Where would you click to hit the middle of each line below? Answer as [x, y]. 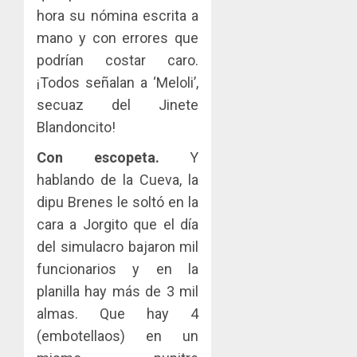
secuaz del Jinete [118, 104]
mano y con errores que [118, 37]
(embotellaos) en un [118, 335]
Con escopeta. [114, 157]
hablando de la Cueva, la [118, 179]
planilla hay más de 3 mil [118, 291]
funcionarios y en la [118, 269]
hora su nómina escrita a [118, 15]
